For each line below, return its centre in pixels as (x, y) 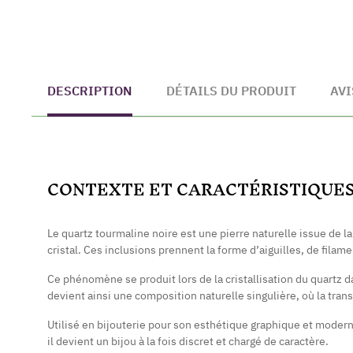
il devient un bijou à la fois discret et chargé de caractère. (188, 341)
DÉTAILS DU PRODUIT (231, 91)
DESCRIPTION (90, 91)
